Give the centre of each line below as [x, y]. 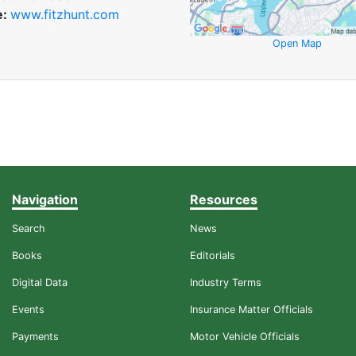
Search [29, 229]
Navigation [45, 200]
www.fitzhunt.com [65, 14]
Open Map [297, 44]
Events [28, 310]
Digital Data [40, 283]
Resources [224, 200]
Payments [35, 337]
